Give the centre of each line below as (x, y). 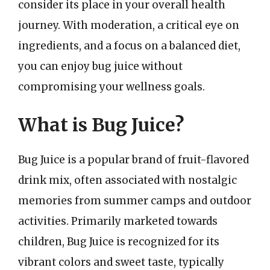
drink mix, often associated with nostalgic (127, 180)
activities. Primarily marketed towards (118, 221)
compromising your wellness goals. (111, 86)
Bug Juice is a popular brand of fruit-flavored (133, 160)
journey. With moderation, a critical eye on (129, 25)
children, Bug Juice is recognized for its (119, 242)
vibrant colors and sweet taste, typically (121, 262)
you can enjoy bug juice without (100, 66)
